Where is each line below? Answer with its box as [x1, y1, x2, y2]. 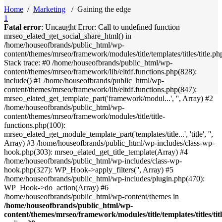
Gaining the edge [77, 5, 131, 14]
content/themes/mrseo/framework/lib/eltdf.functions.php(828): [4, 67, 197, 76]
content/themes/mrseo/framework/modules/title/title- [4, 112, 165, 121]
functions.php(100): [4, 121, 65, 130]
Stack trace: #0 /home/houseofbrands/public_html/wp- [4, 58, 172, 67]
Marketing [33, 5, 65, 14]
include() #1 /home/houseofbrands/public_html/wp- [4, 76, 164, 85]
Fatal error [4, 23, 41, 32]
